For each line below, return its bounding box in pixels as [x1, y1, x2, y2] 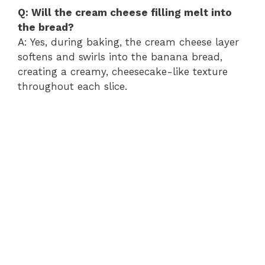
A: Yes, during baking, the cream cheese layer [18, 35, 239, 48]
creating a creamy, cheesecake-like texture [18, 65, 228, 77]
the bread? [18, 21, 74, 33]
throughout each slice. [18, 80, 127, 92]
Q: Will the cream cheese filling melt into [18, 6, 232, 18]
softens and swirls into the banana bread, [18, 50, 222, 63]
